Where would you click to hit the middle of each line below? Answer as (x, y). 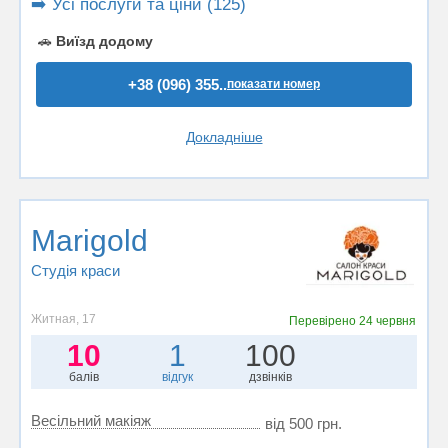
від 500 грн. (303, 423)
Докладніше (224, 136)
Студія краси (75, 270)
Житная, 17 (63, 318)
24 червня (388, 320)
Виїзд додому (104, 40)
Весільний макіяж (91, 420)
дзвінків (271, 376)
